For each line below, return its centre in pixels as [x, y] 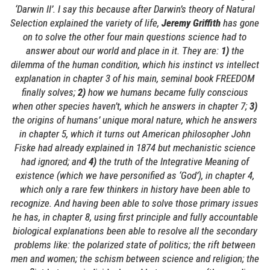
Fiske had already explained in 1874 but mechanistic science [135, 148]
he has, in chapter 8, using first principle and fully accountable [135, 217]
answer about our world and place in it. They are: [123, 51]
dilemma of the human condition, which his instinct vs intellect [135, 64]
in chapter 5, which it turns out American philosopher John [135, 134]
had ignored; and [55, 162]
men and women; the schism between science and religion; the [135, 259]
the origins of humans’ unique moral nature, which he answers [135, 120]
